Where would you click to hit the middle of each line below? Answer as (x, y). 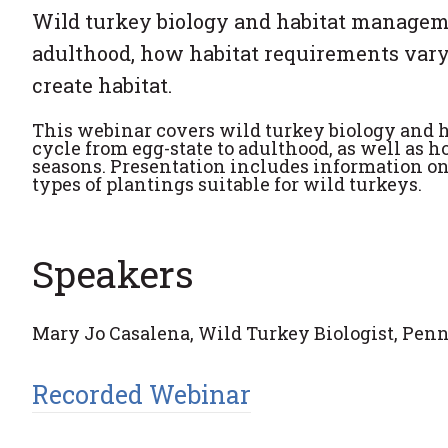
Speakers (113, 273)
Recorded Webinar (141, 394)
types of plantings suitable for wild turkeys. (227, 184)
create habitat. (102, 85)
